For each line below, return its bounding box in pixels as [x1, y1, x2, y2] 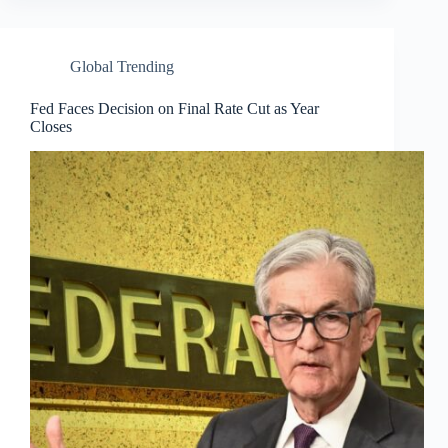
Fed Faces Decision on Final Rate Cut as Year [30, 99, 319, 117]
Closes [30, 117, 72, 135]
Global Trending [70, 57, 174, 75]
